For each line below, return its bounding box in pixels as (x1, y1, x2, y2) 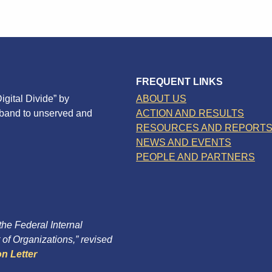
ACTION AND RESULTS (136, 107, 244, 118)
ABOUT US (136, 93, 186, 104)
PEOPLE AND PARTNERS (136, 151, 255, 162)
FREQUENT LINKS (136, 76, 223, 87)
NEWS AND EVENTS (136, 137, 231, 148)
